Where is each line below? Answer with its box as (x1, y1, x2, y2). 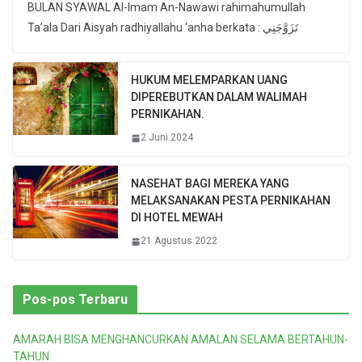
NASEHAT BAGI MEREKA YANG (131, 177, 289, 191)
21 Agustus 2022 (141, 235, 217, 247)
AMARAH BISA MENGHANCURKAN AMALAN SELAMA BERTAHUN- (13, 333, 348, 347)
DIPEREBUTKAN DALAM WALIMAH (131, 90, 307, 104)
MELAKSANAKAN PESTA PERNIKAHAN (131, 194, 330, 208)
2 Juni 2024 (141, 132, 193, 144)
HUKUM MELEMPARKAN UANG (131, 74, 288, 87)
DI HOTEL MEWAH (131, 211, 223, 225)
